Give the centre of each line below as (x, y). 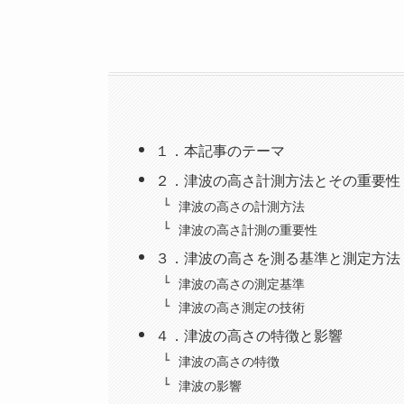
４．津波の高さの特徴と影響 (249, 335)
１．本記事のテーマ (220, 151)
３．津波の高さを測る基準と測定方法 (278, 258)
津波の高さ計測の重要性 (248, 229)
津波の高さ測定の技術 (241, 307)
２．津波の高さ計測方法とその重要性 (278, 180)
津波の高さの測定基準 (241, 282)
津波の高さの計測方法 (241, 205)
